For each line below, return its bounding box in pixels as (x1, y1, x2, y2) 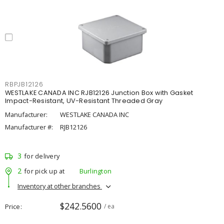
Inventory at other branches (17, 181, 102, 190)
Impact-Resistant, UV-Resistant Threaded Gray (5, 96, 162, 105)
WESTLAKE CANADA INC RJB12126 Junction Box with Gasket (5, 88, 193, 97)
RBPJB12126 (5, 80, 43, 88)
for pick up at (24, 166, 65, 175)
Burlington (79, 166, 111, 175)
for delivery (24, 151, 59, 160)
